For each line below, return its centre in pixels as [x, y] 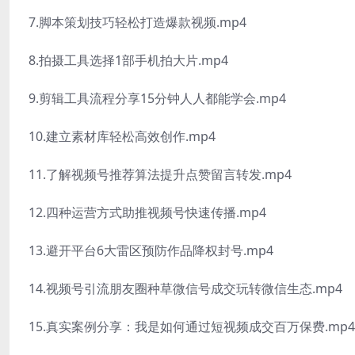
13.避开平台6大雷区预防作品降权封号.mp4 [151, 250]
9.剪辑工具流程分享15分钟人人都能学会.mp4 [157, 98]
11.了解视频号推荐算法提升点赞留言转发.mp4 [160, 174]
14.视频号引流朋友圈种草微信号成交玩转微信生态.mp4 [185, 288]
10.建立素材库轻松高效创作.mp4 [122, 136]
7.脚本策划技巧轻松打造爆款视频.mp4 [137, 22]
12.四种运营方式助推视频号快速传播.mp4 [147, 212]
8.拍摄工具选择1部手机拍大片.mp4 [128, 60]
